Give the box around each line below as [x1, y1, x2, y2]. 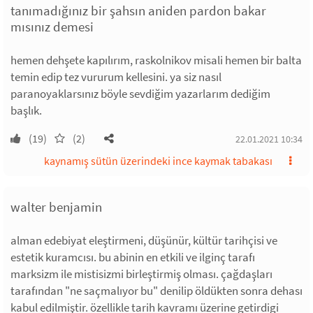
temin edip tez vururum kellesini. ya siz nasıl [10, 69, 221, 85]
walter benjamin [10, 198, 102, 216]
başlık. [10, 103, 42, 119]
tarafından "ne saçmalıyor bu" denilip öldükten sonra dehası [10, 283, 303, 299]
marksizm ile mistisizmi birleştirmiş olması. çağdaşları [10, 266, 272, 282]
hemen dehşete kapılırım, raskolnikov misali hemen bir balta [10, 52, 302, 68]
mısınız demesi [10, 18, 94, 36]
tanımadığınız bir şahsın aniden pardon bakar [10, 2, 266, 20]
